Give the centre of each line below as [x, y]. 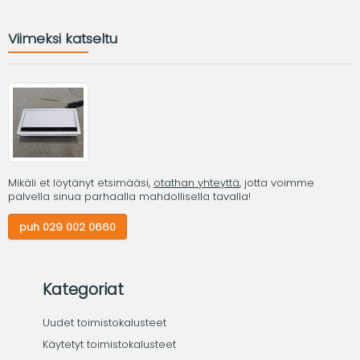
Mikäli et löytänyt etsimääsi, [81, 183]
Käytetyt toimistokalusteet [109, 345]
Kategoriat [83, 290]
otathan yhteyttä [196, 183]
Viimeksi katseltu [63, 38]
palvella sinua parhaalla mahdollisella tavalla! [129, 197]
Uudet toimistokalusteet [104, 323]
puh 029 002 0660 [67, 227]
